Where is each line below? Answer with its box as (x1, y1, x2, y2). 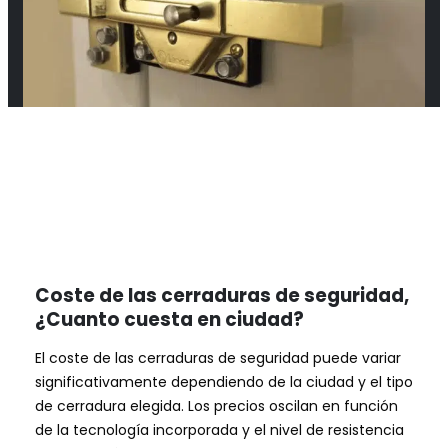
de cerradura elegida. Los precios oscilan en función (35, 395, 398, 416)
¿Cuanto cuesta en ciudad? (35, 306, 304, 332)
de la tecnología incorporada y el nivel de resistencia (35, 419, 404, 440)
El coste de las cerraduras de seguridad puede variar (35, 347, 401, 368)
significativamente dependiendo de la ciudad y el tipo (35, 371, 413, 392)
